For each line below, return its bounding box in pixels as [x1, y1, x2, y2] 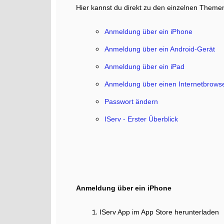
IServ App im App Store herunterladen [99, 208, 219, 216]
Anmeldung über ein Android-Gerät [104, 45, 215, 53]
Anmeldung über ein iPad [104, 62, 184, 71]
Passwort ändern [104, 97, 158, 106]
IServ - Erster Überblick [104, 115, 178, 123]
